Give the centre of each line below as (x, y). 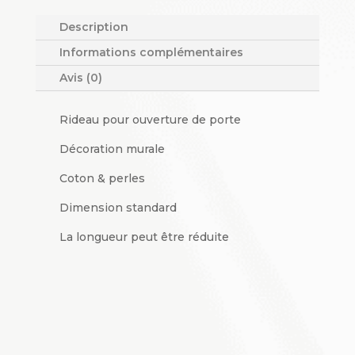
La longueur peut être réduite (144, 237)
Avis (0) (80, 77)
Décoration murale (112, 149)
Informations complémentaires (151, 52)
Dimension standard (118, 207)
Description (94, 27)
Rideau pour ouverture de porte (150, 119)
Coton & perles (102, 178)
